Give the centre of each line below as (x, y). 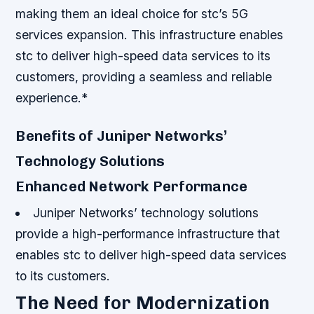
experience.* (52, 98)
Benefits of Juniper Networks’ (122, 136)
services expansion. (74, 35)
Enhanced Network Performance (132, 187)
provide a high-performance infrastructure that (148, 234)
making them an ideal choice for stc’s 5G (132, 14)
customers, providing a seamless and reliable (144, 77)
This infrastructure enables (207, 35)
